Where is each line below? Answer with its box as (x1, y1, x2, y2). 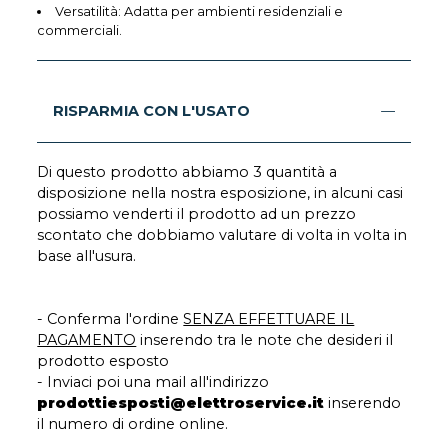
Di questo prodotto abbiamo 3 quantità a (37, 163, 338, 182)
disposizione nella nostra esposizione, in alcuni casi (37, 184, 404, 203)
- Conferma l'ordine (37, 310, 184, 329)
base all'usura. (37, 247, 137, 266)
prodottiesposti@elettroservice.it (37, 394, 325, 413)
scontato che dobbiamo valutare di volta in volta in (37, 226, 408, 245)
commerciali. (37, 23, 123, 39)
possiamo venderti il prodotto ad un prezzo (37, 205, 357, 224)
